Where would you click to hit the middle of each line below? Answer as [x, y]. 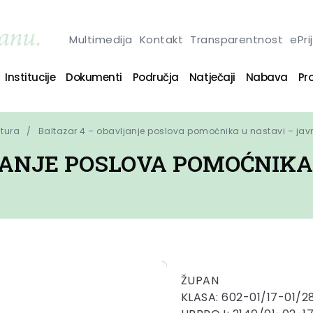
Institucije [30, 77]
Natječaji [212, 77]
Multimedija [101, 39]
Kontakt [161, 39]
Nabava [267, 77]
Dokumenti [94, 77]
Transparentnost [237, 39]
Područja [155, 77]
